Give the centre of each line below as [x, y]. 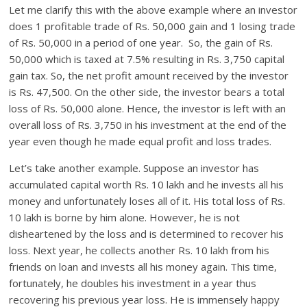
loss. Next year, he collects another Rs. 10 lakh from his [139, 250]
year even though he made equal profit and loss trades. [140, 142]
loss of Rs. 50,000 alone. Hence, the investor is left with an [148, 109]
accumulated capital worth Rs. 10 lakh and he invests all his [147, 185]
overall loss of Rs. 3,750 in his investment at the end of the [148, 125]
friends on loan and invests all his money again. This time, [143, 267]
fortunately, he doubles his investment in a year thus [133, 283]
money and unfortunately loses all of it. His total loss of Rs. [147, 201]
